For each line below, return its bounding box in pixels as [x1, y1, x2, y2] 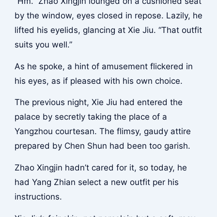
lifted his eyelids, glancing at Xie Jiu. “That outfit [14, 25, 202, 35]
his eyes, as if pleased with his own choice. [14, 76, 183, 86]
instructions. [14, 191, 62, 201]
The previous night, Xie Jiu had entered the [14, 97, 183, 108]
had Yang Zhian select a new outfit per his [14, 177, 179, 187]
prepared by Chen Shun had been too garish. [14, 141, 190, 151]
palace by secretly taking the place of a [14, 112, 167, 122]
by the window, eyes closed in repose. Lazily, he [14, 11, 202, 21]
